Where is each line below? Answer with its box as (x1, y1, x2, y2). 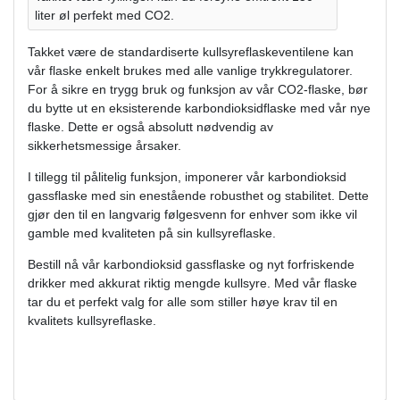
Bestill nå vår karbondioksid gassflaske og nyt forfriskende (28, 256, 354, 271)
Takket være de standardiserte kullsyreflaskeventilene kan (28, 44, 354, 59)
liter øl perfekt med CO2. (35, 7, 174, 22)
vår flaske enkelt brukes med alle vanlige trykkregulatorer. (28, 62, 353, 78)
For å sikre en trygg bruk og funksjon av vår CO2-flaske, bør (28, 81, 368, 96)
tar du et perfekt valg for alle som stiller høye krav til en (28, 294, 337, 309)
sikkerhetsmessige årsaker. (28, 137, 181, 153)
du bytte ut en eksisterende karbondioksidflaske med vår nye (28, 100, 371, 115)
